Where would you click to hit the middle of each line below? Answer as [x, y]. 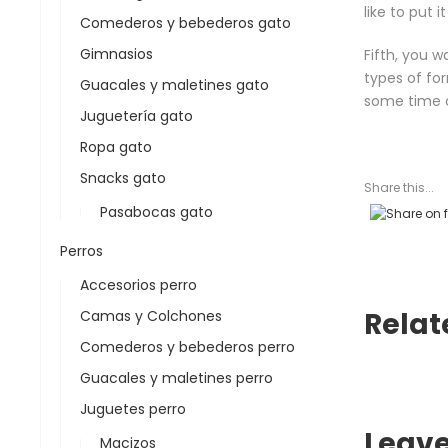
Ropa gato [116, 147]
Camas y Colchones [151, 316]
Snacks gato [123, 178]
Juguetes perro [133, 409]
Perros [81, 251]
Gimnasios [116, 54]
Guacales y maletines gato [174, 85]
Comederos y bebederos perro [187, 347]
